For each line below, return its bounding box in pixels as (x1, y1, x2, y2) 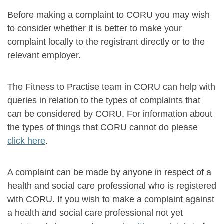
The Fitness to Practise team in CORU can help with (7, 82, 215, 92)
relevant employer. (7, 50, 81, 60)
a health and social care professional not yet (7, 208, 183, 218)
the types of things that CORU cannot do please (7, 122, 198, 132)
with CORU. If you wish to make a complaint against (7, 194, 214, 204)
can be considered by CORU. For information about (7, 109, 212, 119)
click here (7, 136, 45, 146)
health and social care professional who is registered (7, 181, 216, 191)
